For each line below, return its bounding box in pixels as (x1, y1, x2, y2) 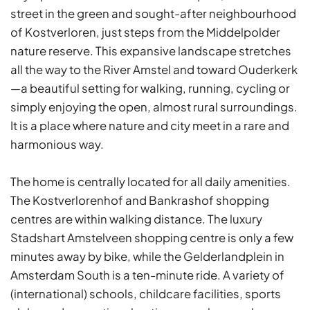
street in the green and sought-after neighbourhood (10, 6, 296, 21)
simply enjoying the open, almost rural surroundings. (10, 99, 298, 114)
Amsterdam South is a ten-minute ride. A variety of (10, 267, 284, 282)
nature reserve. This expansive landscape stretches (10, 43, 291, 58)
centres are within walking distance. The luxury (10, 211, 262, 226)
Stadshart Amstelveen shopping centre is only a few (10, 230, 293, 245)
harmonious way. (10, 136, 104, 152)
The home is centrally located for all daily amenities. (10, 174, 291, 189)
